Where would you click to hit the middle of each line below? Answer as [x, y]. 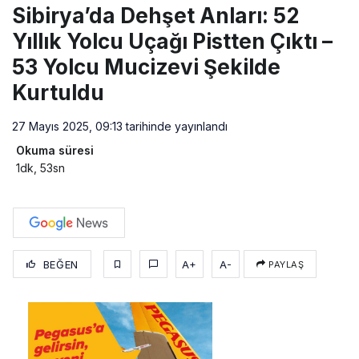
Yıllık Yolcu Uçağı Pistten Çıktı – [172, 42]
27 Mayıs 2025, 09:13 [67, 127]
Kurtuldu [58, 93]
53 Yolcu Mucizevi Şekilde [146, 67]
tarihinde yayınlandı [175, 127]
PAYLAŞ [285, 265]
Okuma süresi [55, 151]
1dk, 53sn [40, 168]
